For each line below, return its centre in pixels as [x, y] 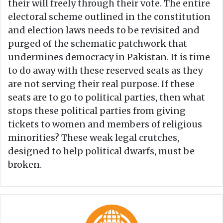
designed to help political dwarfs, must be [101, 151]
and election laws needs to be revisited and [104, 30]
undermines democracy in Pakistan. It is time [109, 57]
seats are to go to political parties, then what [107, 98]
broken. [25, 165]
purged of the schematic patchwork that [98, 44]
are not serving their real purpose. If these [101, 84]
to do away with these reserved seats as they [105, 71]
